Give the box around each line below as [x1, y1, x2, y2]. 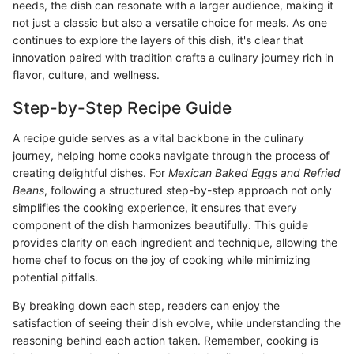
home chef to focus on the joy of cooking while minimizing [13, 252, 311, 266]
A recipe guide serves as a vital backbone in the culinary [13, 130, 304, 145]
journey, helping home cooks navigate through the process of [13, 148, 330, 162]
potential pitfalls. [13, 269, 98, 284]
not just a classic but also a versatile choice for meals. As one [13, 16, 327, 30]
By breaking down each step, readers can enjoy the [13, 298, 280, 312]
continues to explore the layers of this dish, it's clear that [13, 33, 303, 47]
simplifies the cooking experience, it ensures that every [13, 200, 297, 214]
